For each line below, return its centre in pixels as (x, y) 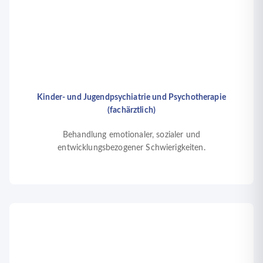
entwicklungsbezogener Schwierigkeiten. (131, 148)
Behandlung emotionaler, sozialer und (131, 135)
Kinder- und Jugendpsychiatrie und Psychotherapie (131, 97)
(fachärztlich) (131, 110)
